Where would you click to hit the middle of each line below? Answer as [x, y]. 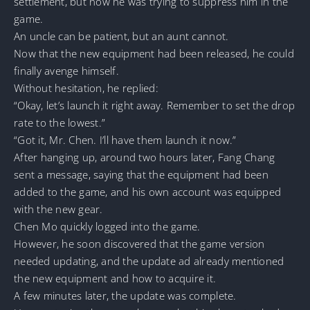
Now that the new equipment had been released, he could [154, 53]
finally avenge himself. [66, 70]
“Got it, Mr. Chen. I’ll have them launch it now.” [125, 139]
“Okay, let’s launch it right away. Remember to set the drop [155, 105]
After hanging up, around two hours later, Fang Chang [145, 157]
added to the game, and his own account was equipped [148, 191]
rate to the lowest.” [60, 122]
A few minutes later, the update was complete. [125, 295]
